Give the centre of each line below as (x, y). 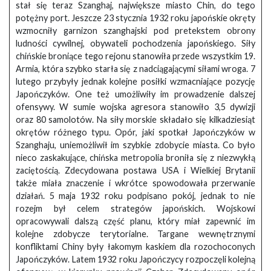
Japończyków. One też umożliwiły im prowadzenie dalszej (135, 94)
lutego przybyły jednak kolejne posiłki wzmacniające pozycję (135, 82)
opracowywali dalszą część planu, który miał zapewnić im (135, 221)
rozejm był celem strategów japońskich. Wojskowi (135, 209)
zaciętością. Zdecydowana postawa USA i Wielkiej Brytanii (135, 171)
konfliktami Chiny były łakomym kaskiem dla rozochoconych (135, 247)
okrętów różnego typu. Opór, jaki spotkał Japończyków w (135, 132)
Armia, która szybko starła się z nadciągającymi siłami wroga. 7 (135, 69)
